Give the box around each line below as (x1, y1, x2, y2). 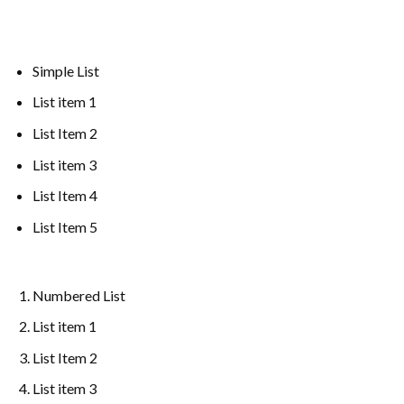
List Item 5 (32, 217, 97, 235)
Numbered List (32, 286, 125, 304)
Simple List (32, 61, 99, 79)
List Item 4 (32, 187, 97, 205)
